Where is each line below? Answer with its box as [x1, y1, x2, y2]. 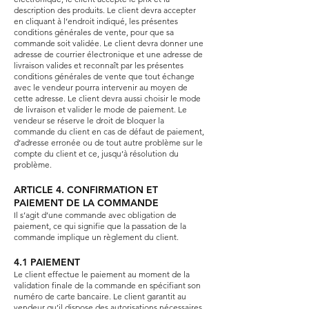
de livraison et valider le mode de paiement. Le [14, 103, 187, 114]
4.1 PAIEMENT [14, 255, 80, 268]
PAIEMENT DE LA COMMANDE [14, 196, 159, 209]
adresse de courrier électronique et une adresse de [14, 48, 203, 59]
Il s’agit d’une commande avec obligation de [14, 209, 177, 220]
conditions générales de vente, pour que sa [14, 26, 174, 37]
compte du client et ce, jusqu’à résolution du [14, 148, 179, 159]
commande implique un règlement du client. [14, 231, 179, 242]
